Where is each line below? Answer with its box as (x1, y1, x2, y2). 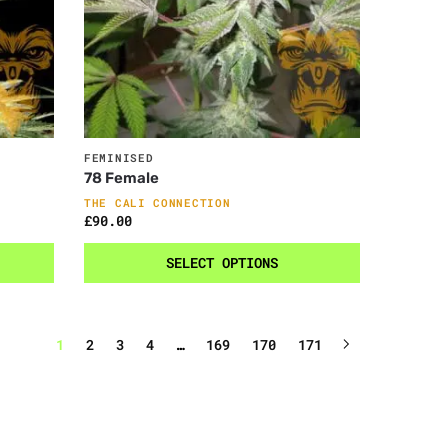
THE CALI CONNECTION (84, 194, 231, 210)
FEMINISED (84, 149, 154, 165)
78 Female (84, 168, 160, 187)
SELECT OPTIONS (166, 252, 279, 272)
